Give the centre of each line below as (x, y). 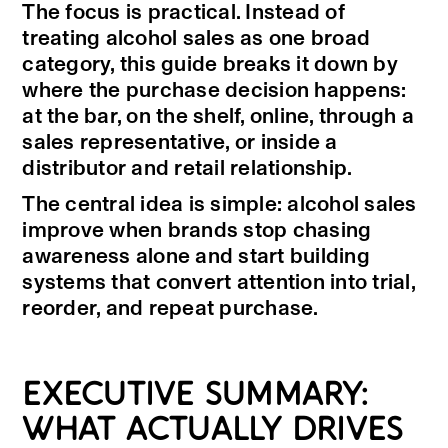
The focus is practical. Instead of (183, 13)
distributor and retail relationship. (187, 169)
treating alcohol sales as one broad (196, 39)
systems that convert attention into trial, (218, 283)
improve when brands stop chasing (197, 231)
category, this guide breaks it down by (210, 65)
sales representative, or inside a (180, 143)
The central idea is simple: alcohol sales (219, 205)
